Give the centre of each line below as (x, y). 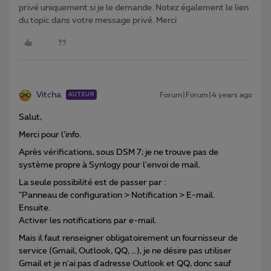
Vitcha (49, 95)
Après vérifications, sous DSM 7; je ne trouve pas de (119, 153)
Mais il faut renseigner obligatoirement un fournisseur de (128, 239)
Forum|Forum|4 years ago (206, 95)
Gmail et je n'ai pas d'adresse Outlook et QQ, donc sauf (125, 264)
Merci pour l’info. (50, 135)
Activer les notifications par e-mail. (88, 221)
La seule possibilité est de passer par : (92, 183)
